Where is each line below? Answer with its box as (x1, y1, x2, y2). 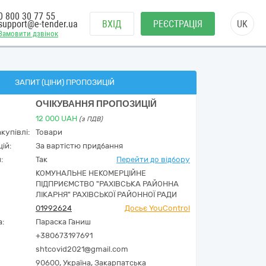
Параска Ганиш (36, 217, 91, 226)
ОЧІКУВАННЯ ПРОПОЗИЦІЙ (36, 99, 157, 109)
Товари (36, 128, 62, 137)
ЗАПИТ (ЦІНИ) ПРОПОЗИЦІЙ (14, 78, 115, 87)
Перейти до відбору (116, 155, 190, 164)
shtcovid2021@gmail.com (36, 245, 128, 254)
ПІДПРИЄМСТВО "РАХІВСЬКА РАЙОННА (36, 179, 179, 188)
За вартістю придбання (36, 141, 123, 150)
